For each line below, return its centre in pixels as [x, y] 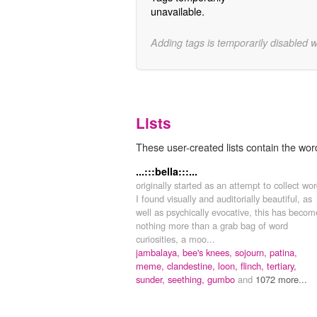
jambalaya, [159, 252]
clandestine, [192, 265]
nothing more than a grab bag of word [212, 225]
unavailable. [177, 11]
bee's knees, [209, 252]
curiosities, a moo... [175, 238]
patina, [283, 252]
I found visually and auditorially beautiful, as [224, 198]
